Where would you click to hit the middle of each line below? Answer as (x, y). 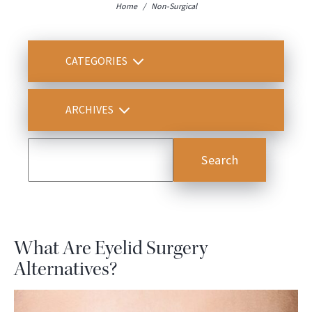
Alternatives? (65, 269)
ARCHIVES (91, 109)
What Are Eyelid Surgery (111, 248)
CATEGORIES (97, 61)
